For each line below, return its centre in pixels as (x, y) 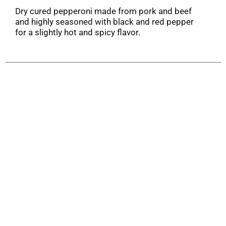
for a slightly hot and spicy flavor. (78, 32)
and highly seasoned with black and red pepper (104, 21)
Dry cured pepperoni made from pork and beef (103, 11)
